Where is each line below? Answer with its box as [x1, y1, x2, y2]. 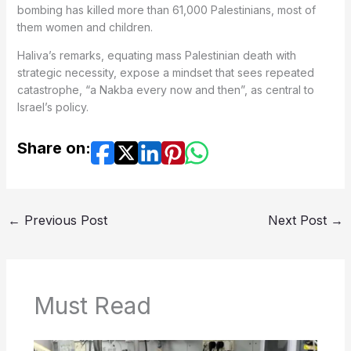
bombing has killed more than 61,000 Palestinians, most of [16, 2, 316, 16]
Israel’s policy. [16, 100, 89, 114]
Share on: [16, 138, 91, 157]
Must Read [33, 291, 151, 320]
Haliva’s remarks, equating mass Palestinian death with [16, 48, 296, 62]
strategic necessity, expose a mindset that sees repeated [16, 65, 314, 79]
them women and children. [16, 20, 153, 34]
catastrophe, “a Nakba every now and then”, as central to [16, 82, 314, 96]
